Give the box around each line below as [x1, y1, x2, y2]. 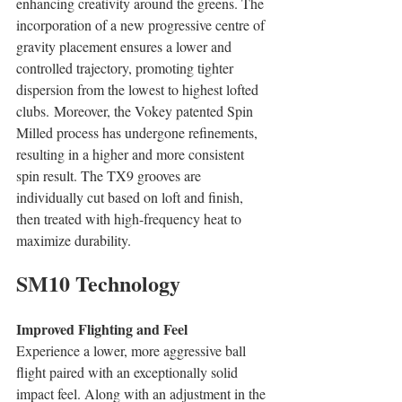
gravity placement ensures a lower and [16, 36, 235, 56]
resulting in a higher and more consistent [16, 144, 248, 163]
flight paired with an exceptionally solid [16, 362, 241, 381]
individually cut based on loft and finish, [16, 187, 247, 206]
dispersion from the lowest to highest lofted [16, 79, 262, 99]
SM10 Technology [16, 267, 180, 299]
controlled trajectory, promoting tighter [16, 57, 237, 77]
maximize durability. [16, 230, 135, 249]
